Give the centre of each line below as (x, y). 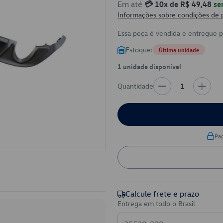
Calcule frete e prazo (162, 194)
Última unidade (179, 50)
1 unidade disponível (149, 66)
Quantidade (135, 86)
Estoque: (139, 50)
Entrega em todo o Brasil (156, 203)
